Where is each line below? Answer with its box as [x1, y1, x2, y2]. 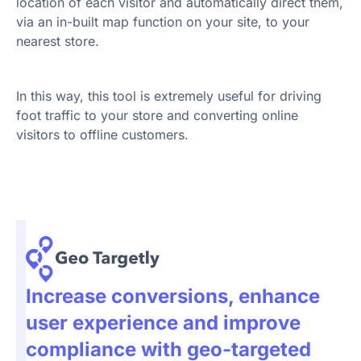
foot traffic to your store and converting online [16, 107, 298, 124]
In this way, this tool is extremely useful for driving [16, 88, 322, 105]
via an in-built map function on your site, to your [16, 14, 309, 31]
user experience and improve [26, 310, 301, 334]
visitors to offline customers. [16, 127, 193, 143]
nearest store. [16, 33, 99, 50]
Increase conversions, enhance [26, 284, 320, 308]
